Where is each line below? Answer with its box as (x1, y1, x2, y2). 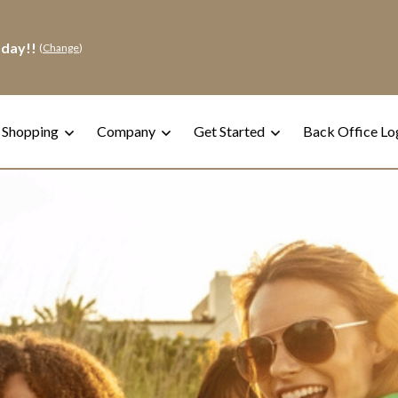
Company (97, 123, 158, 139)
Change (43, 40, 79, 54)
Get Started (194, 123, 267, 139)
